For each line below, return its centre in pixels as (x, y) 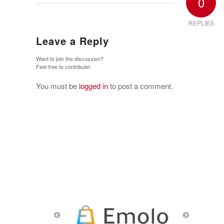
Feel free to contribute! (63, 66)
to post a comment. (140, 85)
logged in (93, 85)
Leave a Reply (72, 40)
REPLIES (201, 22)
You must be (57, 85)
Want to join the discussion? (70, 58)
